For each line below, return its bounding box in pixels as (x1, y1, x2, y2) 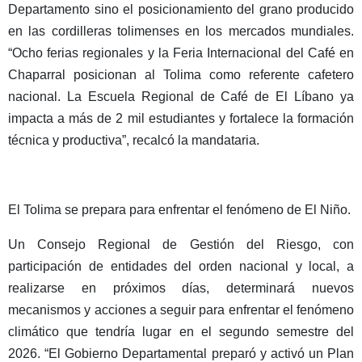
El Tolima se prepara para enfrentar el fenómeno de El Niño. (8, 203, 351, 217)
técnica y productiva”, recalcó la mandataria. (8, 133, 259, 148)
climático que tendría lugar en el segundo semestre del (8, 324, 354, 339)
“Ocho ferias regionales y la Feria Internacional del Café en (8, 46, 354, 61)
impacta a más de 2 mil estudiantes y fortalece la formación (8, 112, 354, 126)
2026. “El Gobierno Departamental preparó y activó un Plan (8, 346, 354, 360)
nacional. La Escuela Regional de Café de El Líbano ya (8, 90, 354, 104)
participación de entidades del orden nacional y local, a (8, 259, 354, 273)
